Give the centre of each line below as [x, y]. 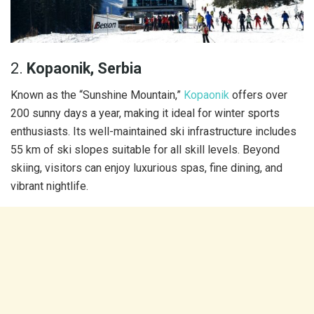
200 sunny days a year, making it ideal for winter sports [145, 114]
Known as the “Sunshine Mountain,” [97, 95]
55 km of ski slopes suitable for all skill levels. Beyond [145, 150]
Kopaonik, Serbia [84, 68]
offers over [258, 95]
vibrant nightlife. [49, 186]
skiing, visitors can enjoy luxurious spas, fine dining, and [146, 168]
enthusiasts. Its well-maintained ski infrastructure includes [153, 132]
